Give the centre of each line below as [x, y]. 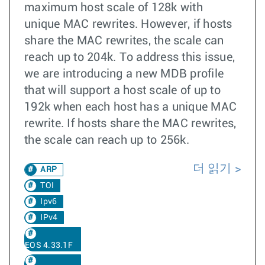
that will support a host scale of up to [122, 91]
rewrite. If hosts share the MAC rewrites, [130, 124]
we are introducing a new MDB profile [124, 74]
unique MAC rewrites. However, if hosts [128, 24]
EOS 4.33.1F [49, 245]
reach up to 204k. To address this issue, [130, 57]
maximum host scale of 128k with [114, 8]
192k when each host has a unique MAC [130, 107]
